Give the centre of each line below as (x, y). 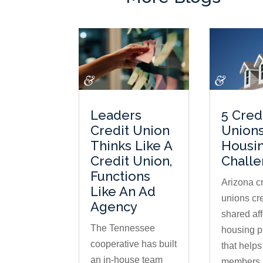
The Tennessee (123, 228)
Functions (121, 176)
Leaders (116, 115)
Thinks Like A (131, 146)
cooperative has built (134, 244)
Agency (114, 207)
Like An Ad (123, 192)
